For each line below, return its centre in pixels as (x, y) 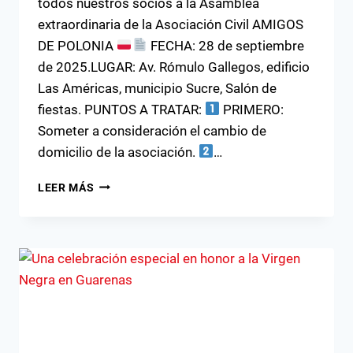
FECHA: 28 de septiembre (225, 45)
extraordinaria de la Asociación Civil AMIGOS (171, 24)
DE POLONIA (77, 45)
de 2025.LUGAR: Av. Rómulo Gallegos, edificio (174, 67)
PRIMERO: (252, 109)
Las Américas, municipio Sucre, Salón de (157, 88)
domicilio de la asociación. (118, 152)
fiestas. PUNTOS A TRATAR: (121, 109)
